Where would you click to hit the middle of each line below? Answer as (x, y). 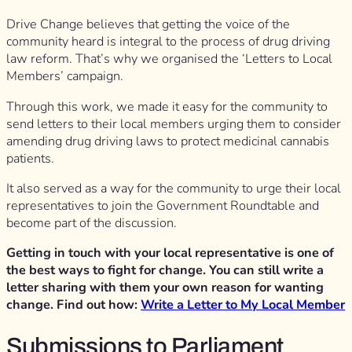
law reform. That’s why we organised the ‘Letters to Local (169, 59)
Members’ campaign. (66, 77)
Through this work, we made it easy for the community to (167, 106)
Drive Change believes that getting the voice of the (148, 25)
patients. (32, 158)
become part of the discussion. (93, 223)
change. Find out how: (73, 305)
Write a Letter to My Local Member (243, 305)
